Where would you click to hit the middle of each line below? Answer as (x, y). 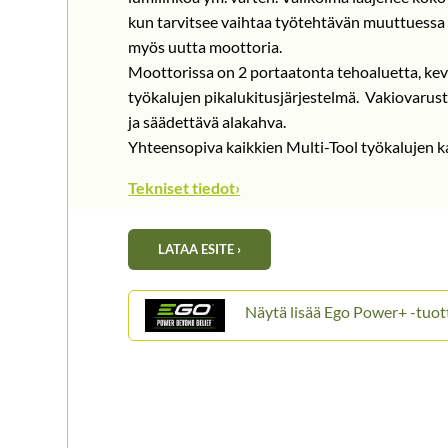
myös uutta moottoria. (205, 47)
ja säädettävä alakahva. (207, 122)
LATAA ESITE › (200, 249)
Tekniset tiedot (182, 188)
